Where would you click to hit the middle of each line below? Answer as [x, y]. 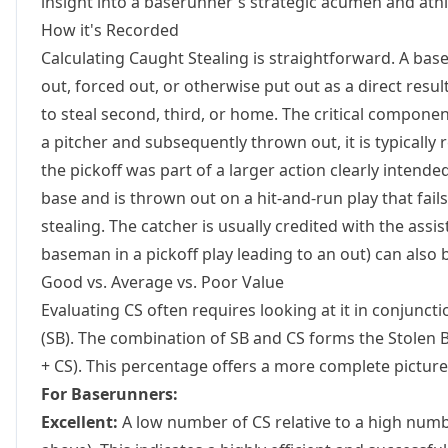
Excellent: [79, 422]
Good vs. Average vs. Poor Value [162, 282]
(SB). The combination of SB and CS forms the [214, 338]
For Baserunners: [109, 394]
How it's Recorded [110, 30]
